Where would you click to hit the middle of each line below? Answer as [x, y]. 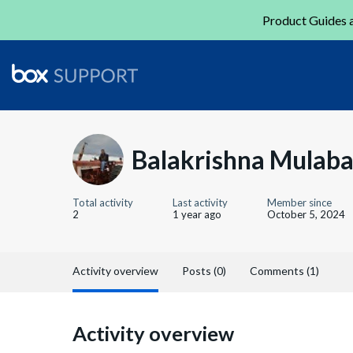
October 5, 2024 [306, 214]
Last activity [200, 203]
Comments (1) [284, 271]
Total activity [103, 203]
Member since [299, 203]
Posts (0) [204, 271]
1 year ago [197, 214]
